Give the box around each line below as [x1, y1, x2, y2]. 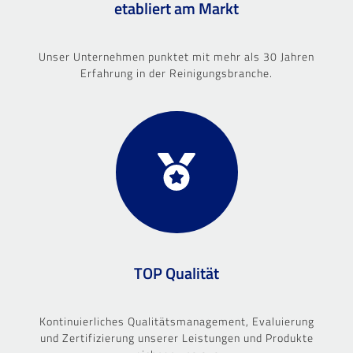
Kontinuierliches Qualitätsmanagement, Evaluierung [39, 312, 314, 329]
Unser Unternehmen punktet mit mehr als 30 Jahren [39, 47, 314, 65]
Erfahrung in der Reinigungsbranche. [80, 64, 273, 81]
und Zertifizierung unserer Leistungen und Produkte [39, 329, 314, 346]
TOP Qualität [134, 260, 219, 285]
